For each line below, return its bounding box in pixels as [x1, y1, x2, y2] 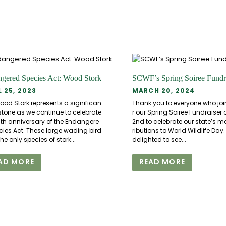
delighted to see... [132, 135, 186, 144]
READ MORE [139, 157, 185, 167]
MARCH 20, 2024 [132, 86, 195, 95]
